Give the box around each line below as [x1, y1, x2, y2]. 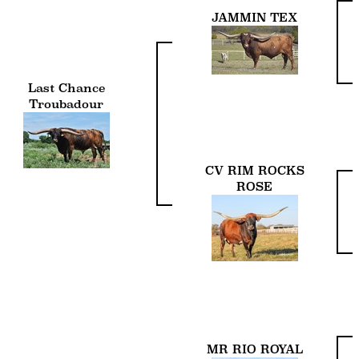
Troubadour [29, 96, 103, 111]
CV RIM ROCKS [204, 163, 305, 177]
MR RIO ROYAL [206, 341, 303, 356]
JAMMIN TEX [212, 10, 297, 24]
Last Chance [27, 80, 105, 95]
